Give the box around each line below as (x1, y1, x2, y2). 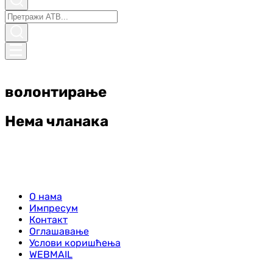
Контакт (29, 213, 68, 225)
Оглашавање (29, 225, 89, 237)
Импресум (29, 202, 78, 214)
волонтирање (5, 83, 107, 101)
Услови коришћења (29, 236, 121, 249)
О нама (29, 190, 62, 202)
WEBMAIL (29, 248, 73, 260)
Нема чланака (5, 112, 108, 130)
